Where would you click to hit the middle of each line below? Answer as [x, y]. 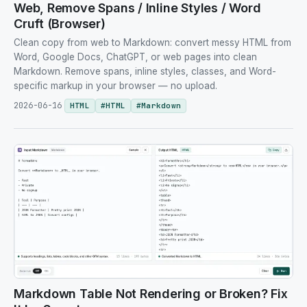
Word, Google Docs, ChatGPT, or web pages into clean [135, 57]
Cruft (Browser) [60, 24]
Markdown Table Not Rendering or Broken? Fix [151, 294]
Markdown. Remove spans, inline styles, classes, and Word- [145, 72]
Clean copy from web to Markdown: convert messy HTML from [152, 43]
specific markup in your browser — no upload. [115, 86]
